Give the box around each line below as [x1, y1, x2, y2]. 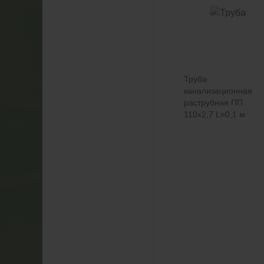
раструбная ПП [184, 98, 243, 107]
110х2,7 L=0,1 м [184, 110, 245, 119]
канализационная [184, 86, 252, 95]
